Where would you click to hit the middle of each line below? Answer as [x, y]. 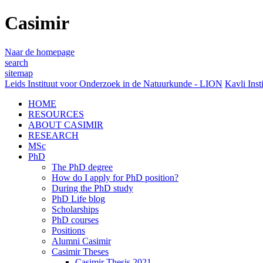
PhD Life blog [78, 198]
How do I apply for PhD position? [115, 177]
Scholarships [75, 209]
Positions [68, 230]
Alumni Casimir [81, 241]
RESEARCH [53, 135]
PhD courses [75, 220]
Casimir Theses [80, 251]
